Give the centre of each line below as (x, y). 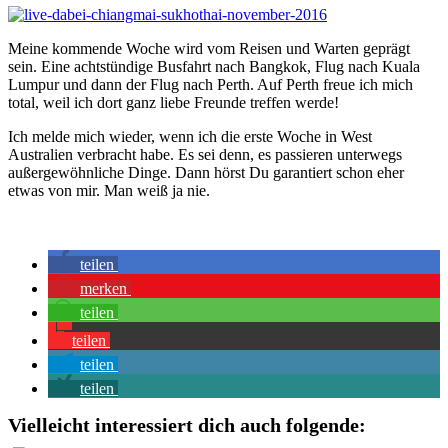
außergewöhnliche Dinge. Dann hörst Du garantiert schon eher (206, 172)
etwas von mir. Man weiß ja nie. (109, 190)
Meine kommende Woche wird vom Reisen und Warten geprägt (209, 48)
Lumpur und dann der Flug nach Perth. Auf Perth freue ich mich (210, 84)
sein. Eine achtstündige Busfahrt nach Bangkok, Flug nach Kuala (214, 66)
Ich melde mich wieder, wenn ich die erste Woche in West (190, 136)
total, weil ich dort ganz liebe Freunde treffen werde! (173, 102)
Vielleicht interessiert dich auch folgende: (187, 424)
